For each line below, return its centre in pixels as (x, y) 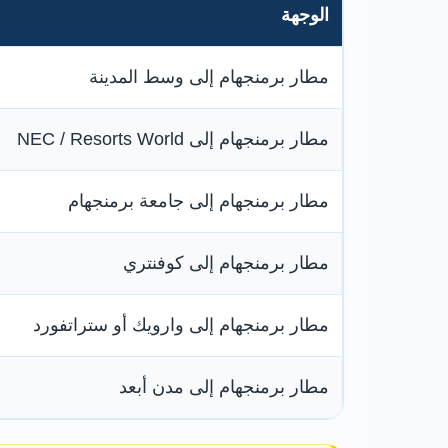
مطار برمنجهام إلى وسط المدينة (209, 77)
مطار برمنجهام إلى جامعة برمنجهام (198, 201)
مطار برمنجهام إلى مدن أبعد (224, 387)
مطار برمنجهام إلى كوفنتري (226, 263)
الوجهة (305, 15)
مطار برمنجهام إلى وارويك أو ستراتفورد (181, 325)
